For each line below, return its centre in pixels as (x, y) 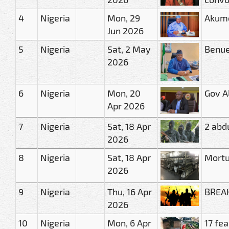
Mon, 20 (124, 93)
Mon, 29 (124, 18)
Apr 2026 (126, 106)
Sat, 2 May (129, 49)
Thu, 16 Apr (130, 191)
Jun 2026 (125, 30)
